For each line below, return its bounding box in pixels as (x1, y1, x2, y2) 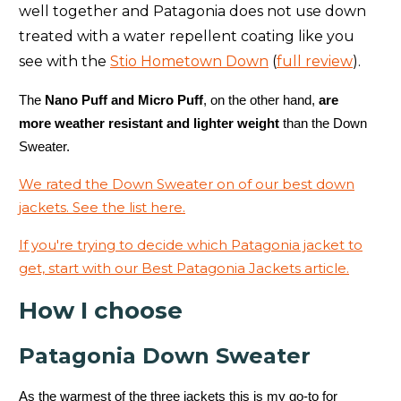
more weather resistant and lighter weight (19, 115, 283, 132)
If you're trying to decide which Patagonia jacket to (19, 236, 363, 254)
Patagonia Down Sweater (19, 343, 311, 370)
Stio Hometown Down (110, 53, 269, 71)
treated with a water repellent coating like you (19, 28, 354, 46)
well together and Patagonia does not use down (19, 3, 366, 21)
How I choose (19, 296, 183, 326)
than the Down (283, 115, 367, 132)
